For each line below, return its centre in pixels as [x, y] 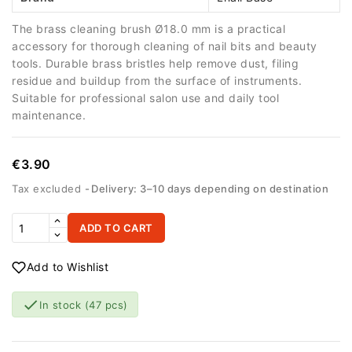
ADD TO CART [116, 228]
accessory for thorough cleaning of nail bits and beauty [165, 46]
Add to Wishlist [67, 267]
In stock [62, 304]
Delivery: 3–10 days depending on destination [210, 189]
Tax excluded [48, 189]
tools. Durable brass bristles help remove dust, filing [155, 63]
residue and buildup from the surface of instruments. [157, 81]
